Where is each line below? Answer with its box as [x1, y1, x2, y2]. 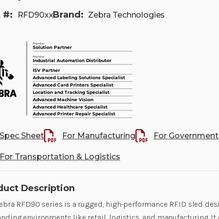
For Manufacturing [62, 131, 135, 140]
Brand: [53, 9, 84, 21]
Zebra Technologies [88, 10, 165, 20]
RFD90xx [17, 10, 53, 20]
